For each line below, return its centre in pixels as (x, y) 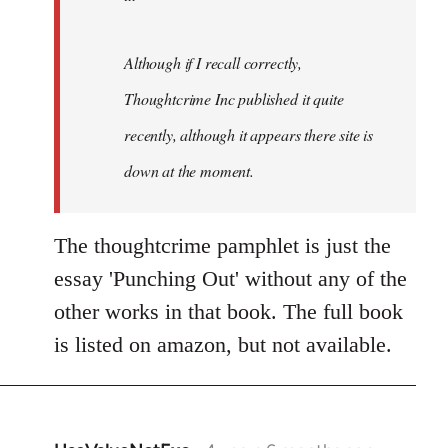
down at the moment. (189, 171)
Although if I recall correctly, (213, 63)
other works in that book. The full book (228, 312)
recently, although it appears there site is (249, 135)
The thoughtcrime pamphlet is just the (222, 246)
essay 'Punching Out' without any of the (230, 279)
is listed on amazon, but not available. (223, 345)
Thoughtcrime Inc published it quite (234, 99)
